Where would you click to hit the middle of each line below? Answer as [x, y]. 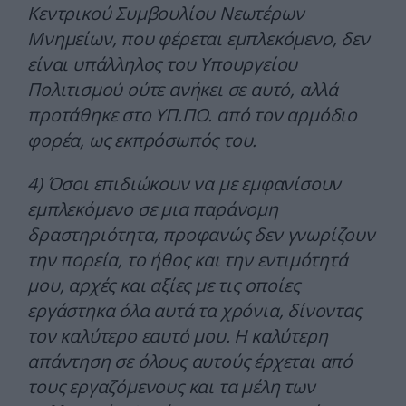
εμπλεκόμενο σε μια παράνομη [153, 209]
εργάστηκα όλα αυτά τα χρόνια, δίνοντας [194, 311]
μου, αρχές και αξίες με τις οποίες [164, 285]
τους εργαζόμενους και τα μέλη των [171, 387]
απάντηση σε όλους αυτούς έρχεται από [190, 362]
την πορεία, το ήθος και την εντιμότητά [188, 260]
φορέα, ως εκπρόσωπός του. [142, 140]
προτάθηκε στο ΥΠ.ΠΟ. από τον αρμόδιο [192, 115]
